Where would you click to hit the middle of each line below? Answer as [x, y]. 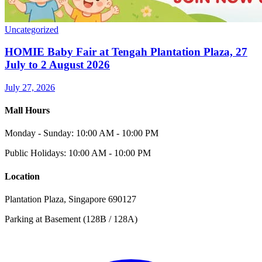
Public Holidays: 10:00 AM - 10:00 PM [78, 153]
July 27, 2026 [30, 87]
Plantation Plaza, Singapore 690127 [70, 199]
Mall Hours [27, 111]
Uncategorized [32, 29]
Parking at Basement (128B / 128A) [71, 219]
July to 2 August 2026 [57, 65]
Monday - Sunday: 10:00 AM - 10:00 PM [82, 133]
